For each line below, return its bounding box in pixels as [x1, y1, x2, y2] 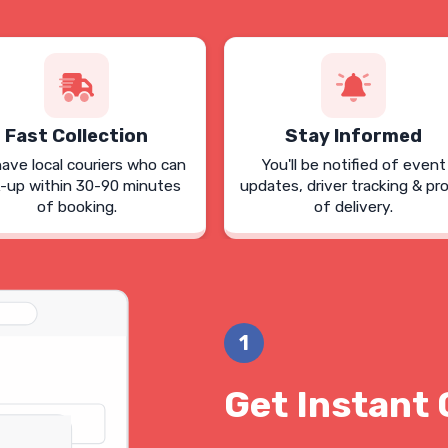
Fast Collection [5, 125, 149, 147]
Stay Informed [284, 125, 422, 147]
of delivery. [313, 198, 393, 216]
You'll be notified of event [260, 156, 446, 174]
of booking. [36, 198, 117, 216]
